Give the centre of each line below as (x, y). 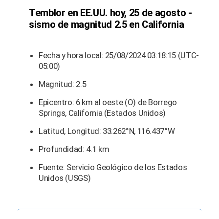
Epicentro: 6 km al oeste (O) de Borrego (108, 102)
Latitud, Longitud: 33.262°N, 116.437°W (107, 131)
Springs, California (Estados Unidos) (102, 113)
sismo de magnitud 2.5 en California (107, 24)
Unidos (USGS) (65, 178)
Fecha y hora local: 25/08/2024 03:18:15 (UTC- (119, 55)
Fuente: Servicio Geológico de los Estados (113, 167)
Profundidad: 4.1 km (74, 149)
